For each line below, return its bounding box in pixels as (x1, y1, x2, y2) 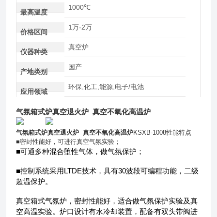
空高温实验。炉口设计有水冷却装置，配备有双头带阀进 (16, 207, 198, 216)
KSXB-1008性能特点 (133, 128, 192, 136)
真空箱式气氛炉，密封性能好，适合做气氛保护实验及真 (16, 196, 198, 205)
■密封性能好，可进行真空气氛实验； (16, 138, 121, 145)
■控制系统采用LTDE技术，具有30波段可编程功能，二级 (16, 166, 199, 175)
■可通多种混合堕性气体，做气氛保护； (16, 147, 144, 155)
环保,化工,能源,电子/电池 (68, 82, 144, 91)
